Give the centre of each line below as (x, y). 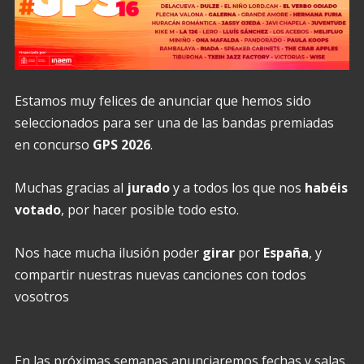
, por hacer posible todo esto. (149, 210)
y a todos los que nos (237, 188)
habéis (326, 188)
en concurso (53, 145)
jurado (148, 188)
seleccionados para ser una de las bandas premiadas (174, 123)
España (286, 252)
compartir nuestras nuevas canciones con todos (160, 274)
